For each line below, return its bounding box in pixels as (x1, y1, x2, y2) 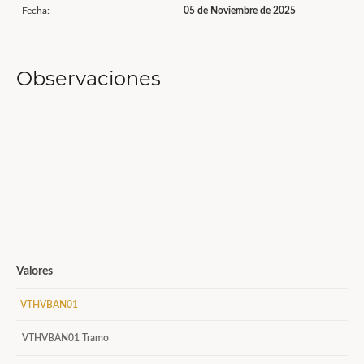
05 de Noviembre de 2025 (184, 6, 296, 15)
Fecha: (22, 6, 50, 15)
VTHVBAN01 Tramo (22, 333, 109, 343)
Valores (16, 266, 53, 277)
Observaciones (16, 67, 161, 90)
